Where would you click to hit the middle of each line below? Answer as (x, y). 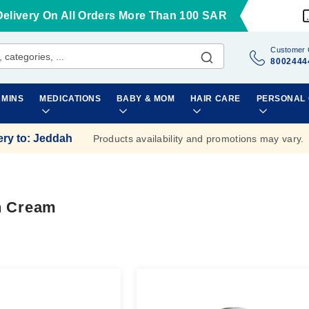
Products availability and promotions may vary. (198, 138)
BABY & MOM (146, 99)
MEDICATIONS (70, 99)
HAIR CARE (215, 99)
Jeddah (52, 138)
